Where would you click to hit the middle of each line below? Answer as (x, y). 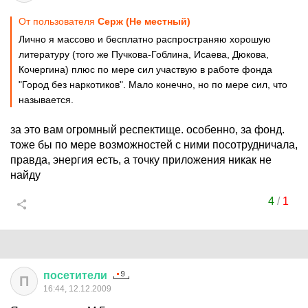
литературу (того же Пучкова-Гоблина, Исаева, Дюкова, (144, 54)
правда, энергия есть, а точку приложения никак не (141, 160)
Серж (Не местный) (144, 21)
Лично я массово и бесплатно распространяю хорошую (145, 39)
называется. (46, 100)
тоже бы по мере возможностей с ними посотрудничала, (154, 145)
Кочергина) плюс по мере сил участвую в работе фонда (145, 69)
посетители (75, 275)
